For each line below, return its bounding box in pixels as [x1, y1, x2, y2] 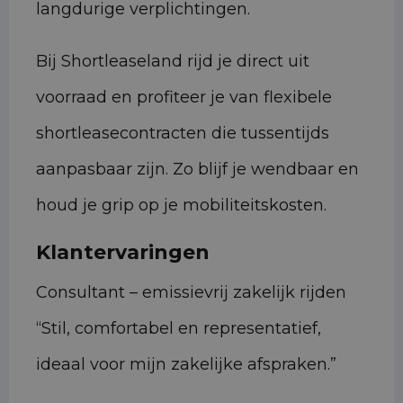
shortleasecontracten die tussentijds [36, 123, 329, 144]
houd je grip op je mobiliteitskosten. [36, 195, 327, 216]
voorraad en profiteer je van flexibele [36, 87, 332, 108]
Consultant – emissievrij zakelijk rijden [36, 282, 346, 303]
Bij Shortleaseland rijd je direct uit [36, 51, 309, 72]
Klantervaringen [36, 240, 210, 265]
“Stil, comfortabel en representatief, [36, 318, 321, 339]
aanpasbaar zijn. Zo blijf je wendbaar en [36, 159, 359, 180]
